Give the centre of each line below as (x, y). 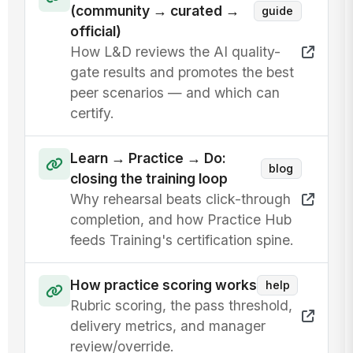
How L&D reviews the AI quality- (176, 52)
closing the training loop (149, 179)
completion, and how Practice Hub (181, 220)
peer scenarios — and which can (175, 93)
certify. (93, 113)
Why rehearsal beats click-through (181, 199)
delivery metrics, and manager (168, 326)
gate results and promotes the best (182, 72)
